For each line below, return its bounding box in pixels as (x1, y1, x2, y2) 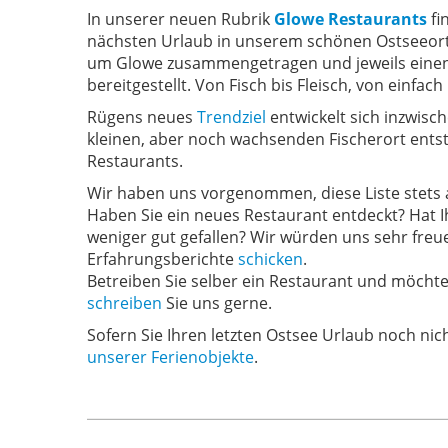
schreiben (87, 292, 166, 314)
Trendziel (197, 106, 266, 128)
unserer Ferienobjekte (87, 346, 254, 368)
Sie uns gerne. (166, 292, 272, 314)
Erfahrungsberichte (87, 248, 238, 270)
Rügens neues (87, 106, 197, 128)
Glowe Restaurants (274, 8, 427, 30)
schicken (238, 248, 303, 270)
